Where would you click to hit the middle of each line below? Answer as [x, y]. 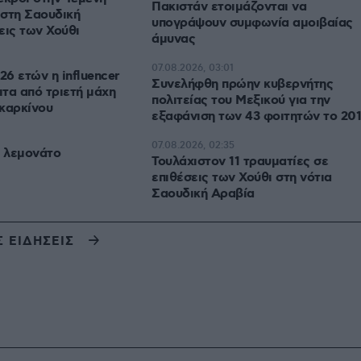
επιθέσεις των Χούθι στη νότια [242, 178]
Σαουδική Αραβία [203, 194]
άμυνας [173, 39]
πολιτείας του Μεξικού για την [241, 100]
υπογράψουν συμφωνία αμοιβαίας [252, 23]
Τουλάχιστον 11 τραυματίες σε [240, 162]
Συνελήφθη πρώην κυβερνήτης [242, 84]
